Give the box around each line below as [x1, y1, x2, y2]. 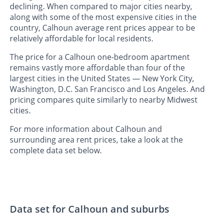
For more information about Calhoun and [10, 123, 162, 134]
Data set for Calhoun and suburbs [10, 202, 169, 216]
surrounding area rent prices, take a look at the [10, 134, 183, 145]
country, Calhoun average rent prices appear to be [10, 22, 195, 33]
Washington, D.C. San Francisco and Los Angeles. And [10, 83, 205, 94]
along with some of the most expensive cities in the [10, 11, 197, 22]
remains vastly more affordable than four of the [10, 62, 185, 73]
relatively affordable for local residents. [10, 33, 153, 44]
